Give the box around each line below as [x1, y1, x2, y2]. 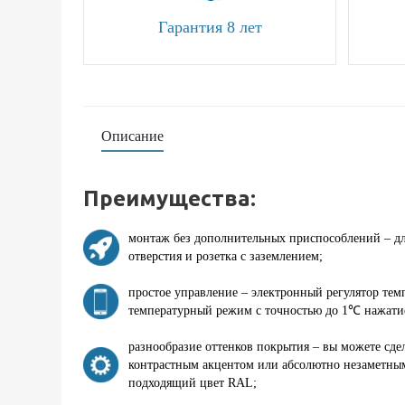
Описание [101, 128, 164, 145]
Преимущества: [83, 186, 256, 212]
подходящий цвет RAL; [128, 376, 257, 391]
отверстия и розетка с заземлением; [128, 250, 323, 264]
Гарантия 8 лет [157, 18, 262, 37]
